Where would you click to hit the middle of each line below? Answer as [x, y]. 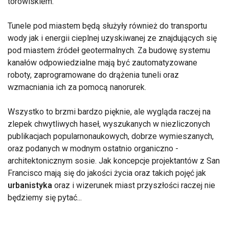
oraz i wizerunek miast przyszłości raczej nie [135, 185]
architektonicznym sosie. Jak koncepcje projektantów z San [114, 161]
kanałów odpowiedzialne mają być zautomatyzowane [102, 62]
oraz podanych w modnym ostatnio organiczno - [93, 148]
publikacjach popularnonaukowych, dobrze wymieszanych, [111, 136]
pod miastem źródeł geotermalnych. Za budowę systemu [109, 50]
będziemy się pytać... [45, 197]
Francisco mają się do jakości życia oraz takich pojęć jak [107, 173]
